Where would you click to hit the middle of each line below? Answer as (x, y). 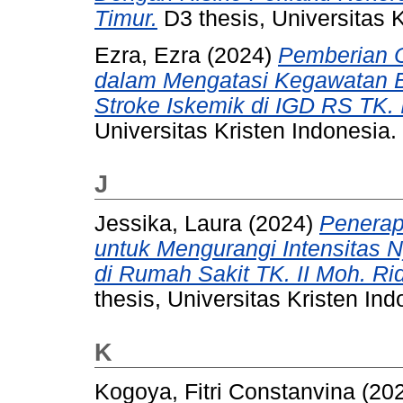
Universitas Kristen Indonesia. (246, 131)
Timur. (126, 19)
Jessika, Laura (168, 223)
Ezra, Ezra (148, 56)
